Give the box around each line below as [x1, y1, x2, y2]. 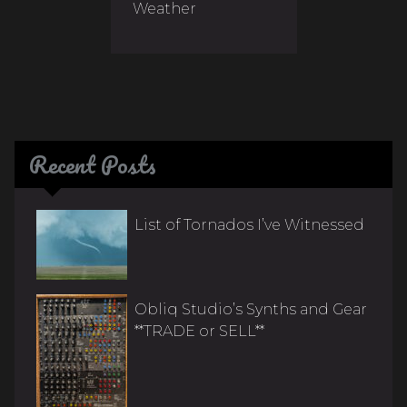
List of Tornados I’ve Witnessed [134, 215, 364, 233]
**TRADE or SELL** [134, 322, 264, 340]
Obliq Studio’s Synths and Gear [134, 300, 367, 318]
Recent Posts [29, 145, 156, 184]
